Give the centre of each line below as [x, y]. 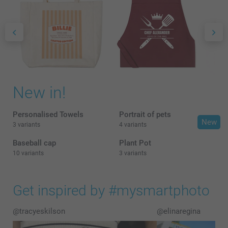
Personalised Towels [48, 115]
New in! [39, 93]
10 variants [28, 153]
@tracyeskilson [39, 211]
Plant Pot [135, 143]
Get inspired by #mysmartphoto [111, 191]
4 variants [133, 125]
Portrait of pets [145, 115]
